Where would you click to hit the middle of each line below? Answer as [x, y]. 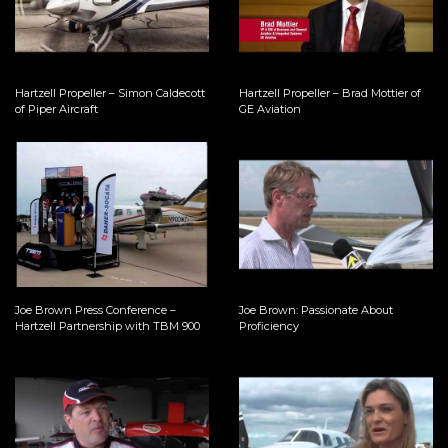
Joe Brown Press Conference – [96, 310]
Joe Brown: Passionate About [316, 310]
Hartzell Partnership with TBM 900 [108, 326]
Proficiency [269, 326]
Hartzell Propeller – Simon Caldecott [110, 92]
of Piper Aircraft [57, 108]
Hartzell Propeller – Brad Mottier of [330, 92]
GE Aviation [270, 108]
